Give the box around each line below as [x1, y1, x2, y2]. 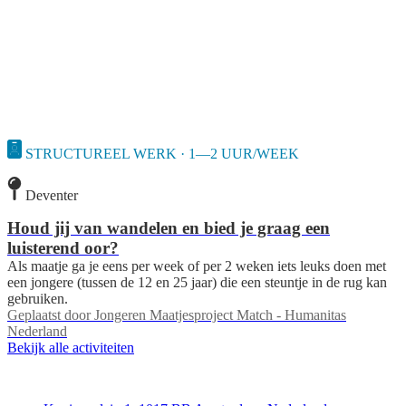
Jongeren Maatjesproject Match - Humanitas [94, 306, 346, 323]
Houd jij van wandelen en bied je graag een [7, 217, 330, 237]
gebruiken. [7, 290, 68, 306]
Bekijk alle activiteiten [7, 339, 134, 355]
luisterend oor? [7, 237, 119, 257]
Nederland [7, 323, 67, 339]
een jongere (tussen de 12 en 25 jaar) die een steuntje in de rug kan [7, 274, 387, 290]
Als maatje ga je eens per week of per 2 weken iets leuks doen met [7, 257, 386, 274]
